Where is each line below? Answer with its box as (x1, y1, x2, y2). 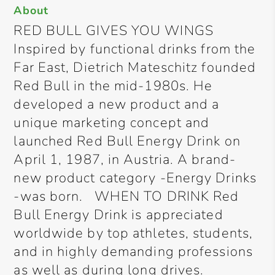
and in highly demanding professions (14, 242, 253, 261)
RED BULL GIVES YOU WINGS (14, 21, 214, 40)
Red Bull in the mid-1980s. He (14, 77, 213, 95)
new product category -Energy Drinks (14, 169, 257, 187)
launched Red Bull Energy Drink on (14, 132, 241, 150)
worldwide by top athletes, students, (14, 224, 254, 242)
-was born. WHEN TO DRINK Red (14, 187, 239, 206)
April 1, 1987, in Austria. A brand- (14, 150, 236, 169)
